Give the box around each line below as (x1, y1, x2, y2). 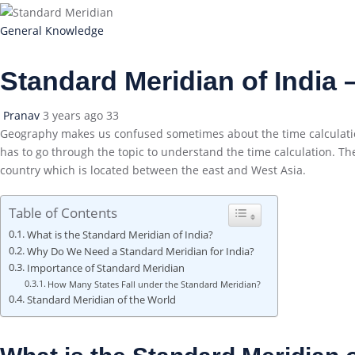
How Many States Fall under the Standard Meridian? (48, 277, 261, 290)
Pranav (3, 107, 43, 123)
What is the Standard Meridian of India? (26, 227, 213, 242)
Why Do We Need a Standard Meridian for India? (26, 244, 254, 258)
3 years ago (43, 107, 103, 123)
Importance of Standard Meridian (26, 261, 185, 275)
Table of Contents (9, 203, 117, 222)
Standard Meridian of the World (26, 292, 176, 307)
